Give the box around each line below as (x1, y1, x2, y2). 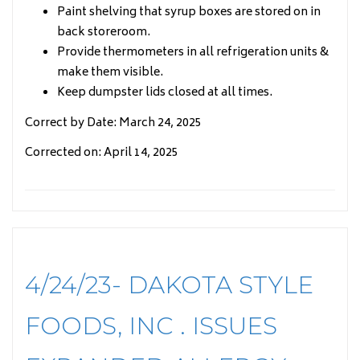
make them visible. (57, 63, 163, 83)
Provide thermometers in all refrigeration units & (57, 43, 329, 63)
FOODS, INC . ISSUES (25, 310, 277, 341)
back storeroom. (57, 22, 150, 43)
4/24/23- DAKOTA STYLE (25, 269, 313, 300)
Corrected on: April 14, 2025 (25, 143, 178, 163)
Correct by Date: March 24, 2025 (25, 112, 202, 133)
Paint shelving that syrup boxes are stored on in (57, 2, 321, 22)
